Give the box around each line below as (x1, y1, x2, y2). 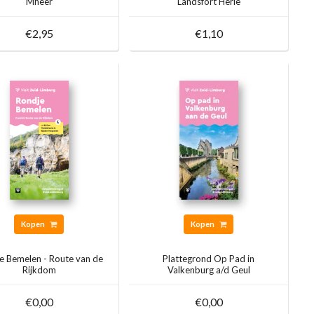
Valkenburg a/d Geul (167, 264, 250, 276)
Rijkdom (22, 264, 56, 276)
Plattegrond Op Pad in (163, 253, 255, 265)
